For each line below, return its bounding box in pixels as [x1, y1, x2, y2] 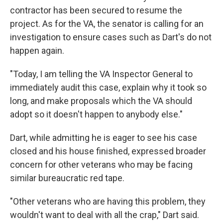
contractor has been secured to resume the [10, 4, 182, 15]
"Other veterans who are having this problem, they [10, 196, 206, 207]
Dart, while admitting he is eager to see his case [10, 132, 197, 143]
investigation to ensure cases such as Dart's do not [10, 31, 212, 42]
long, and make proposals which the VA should [10, 95, 192, 106]
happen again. [10, 45, 64, 56]
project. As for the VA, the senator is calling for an [10, 18, 204, 29]
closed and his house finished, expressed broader [10, 145, 206, 156]
